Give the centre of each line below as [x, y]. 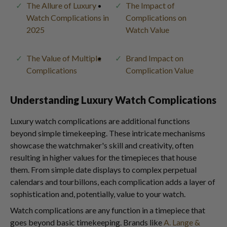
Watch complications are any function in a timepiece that [108, 210]
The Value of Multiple [64, 58]
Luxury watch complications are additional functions [100, 121]
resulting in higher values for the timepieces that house [103, 157]
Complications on [156, 17]
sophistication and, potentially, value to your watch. [98, 194]
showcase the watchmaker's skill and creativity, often [102, 145]
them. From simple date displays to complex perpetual [103, 169]
